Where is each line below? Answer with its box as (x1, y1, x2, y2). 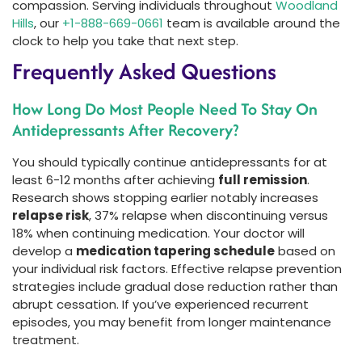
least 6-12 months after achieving (12, 171, 218, 189)
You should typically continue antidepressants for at (12, 154, 327, 171)
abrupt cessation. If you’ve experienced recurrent (12, 296, 309, 314)
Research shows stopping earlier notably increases (12, 189, 318, 207)
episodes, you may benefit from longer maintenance (12, 314, 331, 331)
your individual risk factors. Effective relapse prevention (12, 260, 342, 278)
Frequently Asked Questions (12, 55, 276, 88)
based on (275, 242, 335, 260)
